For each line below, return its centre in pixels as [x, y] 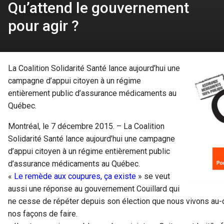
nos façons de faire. [43, 214]
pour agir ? [43, 26]
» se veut [153, 176]
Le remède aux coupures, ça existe [75, 176]
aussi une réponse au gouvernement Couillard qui [94, 189]
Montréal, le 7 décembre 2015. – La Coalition [86, 126]
